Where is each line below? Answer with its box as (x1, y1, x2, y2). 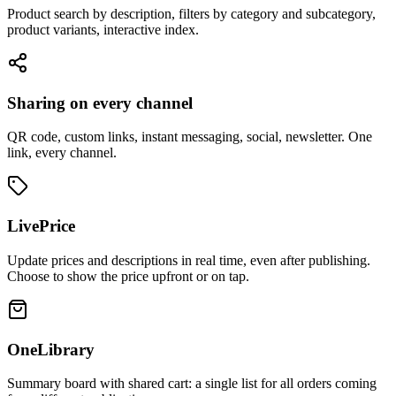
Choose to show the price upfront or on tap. (7, 268, 249, 284)
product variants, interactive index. (7, 22, 199, 38)
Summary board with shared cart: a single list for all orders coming (7, 376, 377, 392)
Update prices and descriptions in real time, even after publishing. (7, 252, 370, 268)
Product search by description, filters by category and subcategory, (7, 6, 376, 22)
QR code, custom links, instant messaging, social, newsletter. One (7, 129, 372, 145)
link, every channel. (7, 145, 117, 161)
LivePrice (7, 217, 75, 236)
